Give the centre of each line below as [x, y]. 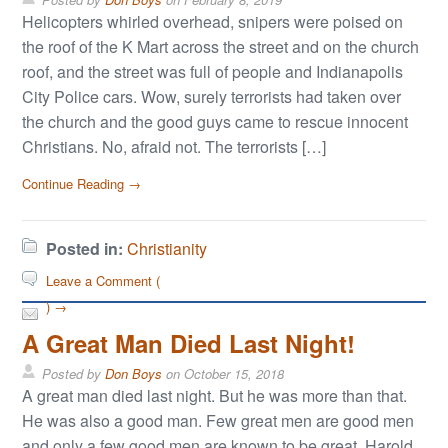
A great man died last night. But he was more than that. [215, 396]
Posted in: [85, 249]
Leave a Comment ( [103, 281]
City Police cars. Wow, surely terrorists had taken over [212, 97]
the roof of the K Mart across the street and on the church [221, 47]
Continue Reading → [82, 184]
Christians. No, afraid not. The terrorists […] [174, 147]
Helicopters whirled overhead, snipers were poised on [213, 22]
